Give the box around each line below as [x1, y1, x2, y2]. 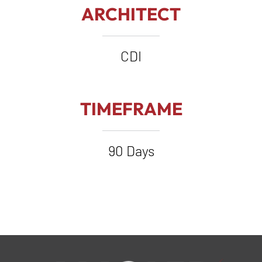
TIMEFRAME [80, 98, 182, 120]
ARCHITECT [81, 3, 181, 26]
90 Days [108, 142, 154, 160]
